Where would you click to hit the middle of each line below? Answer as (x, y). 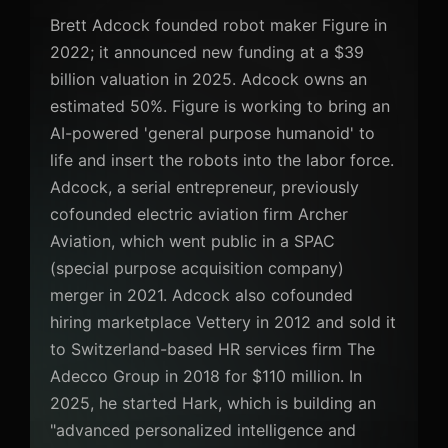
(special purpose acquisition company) (197, 268)
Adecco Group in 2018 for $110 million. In (206, 376)
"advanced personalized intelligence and (203, 430)
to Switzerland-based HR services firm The (212, 349)
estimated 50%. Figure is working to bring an (220, 106)
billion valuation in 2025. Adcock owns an (208, 79)
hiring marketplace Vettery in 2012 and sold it (223, 322)
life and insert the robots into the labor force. (222, 160)
